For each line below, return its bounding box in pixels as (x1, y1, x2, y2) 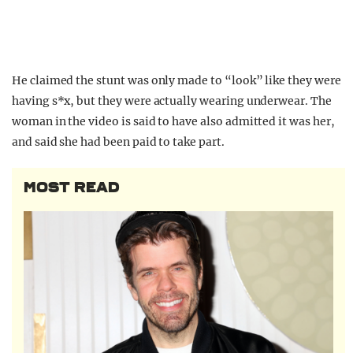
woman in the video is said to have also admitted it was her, (12, 114, 335, 129)
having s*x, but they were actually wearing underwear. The (12, 94, 332, 109)
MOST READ (24, 179, 120, 197)
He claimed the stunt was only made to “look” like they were (12, 73, 341, 88)
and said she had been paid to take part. (12, 135, 225, 150)
